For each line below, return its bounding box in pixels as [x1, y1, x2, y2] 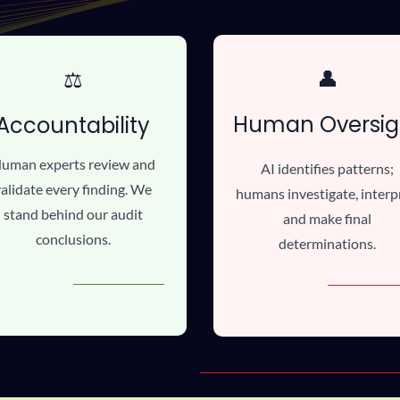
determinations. [279, 235, 376, 252]
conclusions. [35, 230, 111, 247]
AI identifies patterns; [261, 160, 394, 177]
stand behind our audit [3, 205, 143, 222]
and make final [283, 210, 371, 227]
